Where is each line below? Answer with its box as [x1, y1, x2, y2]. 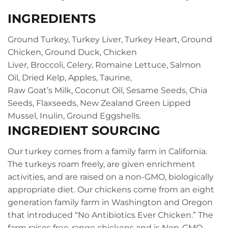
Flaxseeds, [36, 98, 80, 108]
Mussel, [8, 111, 40, 121]
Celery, [67, 60, 95, 70]
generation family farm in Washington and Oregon [8, 197, 213, 208]
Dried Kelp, [22, 73, 68, 83]
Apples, [68, 73, 100, 83]
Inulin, [40, 111, 67, 121]
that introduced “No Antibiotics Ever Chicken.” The [8, 210, 213, 220]
